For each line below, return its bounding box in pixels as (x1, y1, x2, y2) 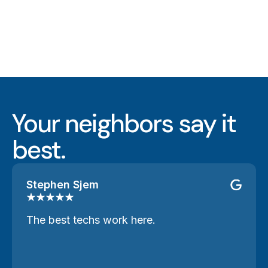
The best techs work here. (26, 214, 156, 226)
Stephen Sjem (26, 178, 99, 191)
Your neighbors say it (12, 107, 236, 140)
